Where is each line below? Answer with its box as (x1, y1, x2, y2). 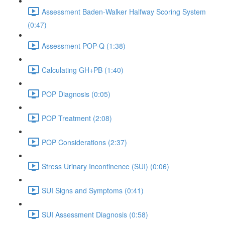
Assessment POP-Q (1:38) (42, 40, 126, 51)
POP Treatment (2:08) (42, 113, 112, 123)
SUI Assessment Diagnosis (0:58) (42, 209, 148, 219)
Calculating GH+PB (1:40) (42, 64, 124, 75)
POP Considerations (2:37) (42, 137, 127, 147)
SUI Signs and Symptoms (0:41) (42, 185, 144, 195)
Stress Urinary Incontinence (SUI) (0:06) (42, 161, 169, 171)
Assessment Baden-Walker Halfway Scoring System (42, 6, 206, 17)
